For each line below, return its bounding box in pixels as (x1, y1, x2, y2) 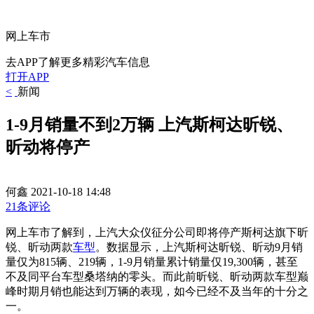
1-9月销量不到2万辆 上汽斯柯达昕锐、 (6, 115, 293, 134)
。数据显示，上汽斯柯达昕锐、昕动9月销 (95, 240, 303, 253)
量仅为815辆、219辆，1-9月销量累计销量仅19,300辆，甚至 (6, 255, 298, 268)
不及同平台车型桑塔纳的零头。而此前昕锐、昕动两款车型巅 (6, 270, 308, 282)
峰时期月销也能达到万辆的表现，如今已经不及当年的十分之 (6, 285, 308, 297)
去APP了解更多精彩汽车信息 (6, 56, 150, 68)
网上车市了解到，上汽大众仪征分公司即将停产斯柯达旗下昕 (6, 226, 308, 238)
